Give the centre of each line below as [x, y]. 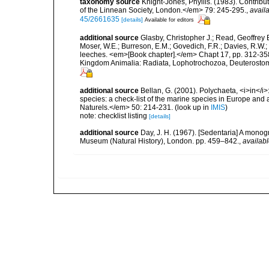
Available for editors [169, 20]
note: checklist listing [114, 116]
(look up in [192, 107]
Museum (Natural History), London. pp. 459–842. [159, 141]
